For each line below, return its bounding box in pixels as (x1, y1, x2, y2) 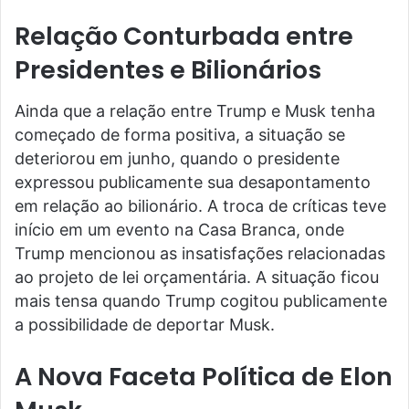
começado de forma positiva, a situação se (15, 124, 345, 144)
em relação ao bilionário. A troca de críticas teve (15, 195, 386, 215)
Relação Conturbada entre (15, 19, 353, 54)
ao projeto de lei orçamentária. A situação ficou (15, 267, 379, 287)
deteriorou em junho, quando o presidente (15, 148, 340, 168)
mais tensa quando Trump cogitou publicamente (15, 290, 387, 310)
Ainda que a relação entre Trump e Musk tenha (15, 100, 375, 121)
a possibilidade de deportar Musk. (15, 314, 275, 334)
